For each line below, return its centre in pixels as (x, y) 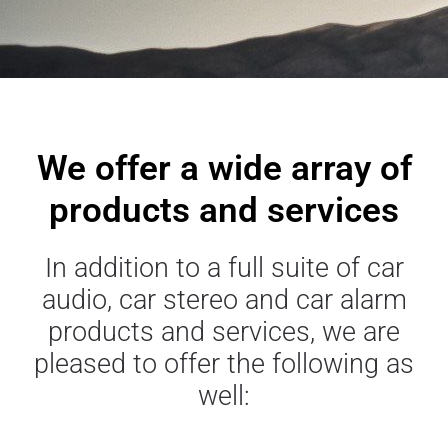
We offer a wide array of (224, 168)
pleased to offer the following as (224, 364)
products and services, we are (224, 332)
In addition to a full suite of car (224, 268)
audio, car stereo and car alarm (224, 300)
